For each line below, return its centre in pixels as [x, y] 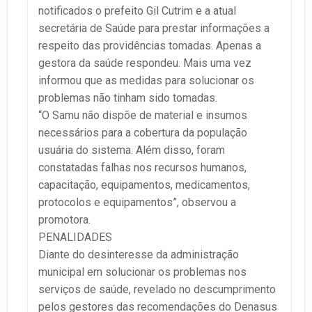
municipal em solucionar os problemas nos [142, 272]
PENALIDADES [75, 237]
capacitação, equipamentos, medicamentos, [144, 185]
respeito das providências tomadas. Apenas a [150, 46]
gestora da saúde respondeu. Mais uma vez [145, 63]
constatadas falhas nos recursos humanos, [142, 168]
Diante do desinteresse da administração [139, 255]
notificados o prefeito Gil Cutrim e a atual [137, 11]
